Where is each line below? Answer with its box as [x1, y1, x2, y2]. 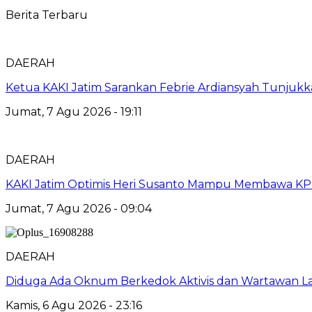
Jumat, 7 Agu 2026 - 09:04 [6, 201, 152, 215]
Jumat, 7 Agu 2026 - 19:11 [6, 104, 142, 118]
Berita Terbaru [6, 8, 88, 22]
